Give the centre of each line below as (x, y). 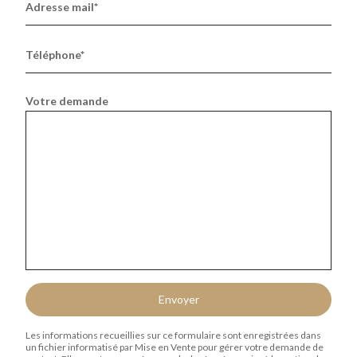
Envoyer (178, 299)
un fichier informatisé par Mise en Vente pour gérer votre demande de (175, 347)
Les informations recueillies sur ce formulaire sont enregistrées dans (173, 335)
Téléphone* (55, 54)
